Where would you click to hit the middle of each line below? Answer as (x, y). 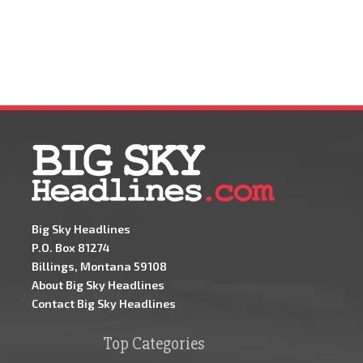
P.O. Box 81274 (71, 247)
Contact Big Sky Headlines (104, 303)
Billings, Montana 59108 (99, 266)
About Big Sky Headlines (98, 284)
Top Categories (153, 344)
